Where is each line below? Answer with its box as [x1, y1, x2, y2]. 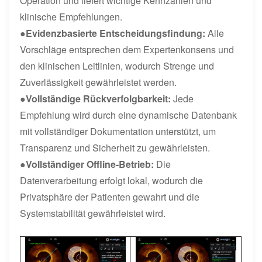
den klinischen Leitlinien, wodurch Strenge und [20, 58, 215, 73]
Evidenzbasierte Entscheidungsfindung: [26, 26, 208, 40]
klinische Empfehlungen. [20, 9, 123, 23]
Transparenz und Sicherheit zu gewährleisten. [20, 140, 211, 154]
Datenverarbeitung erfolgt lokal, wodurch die [20, 173, 204, 187]
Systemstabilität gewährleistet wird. [20, 206, 166, 220]
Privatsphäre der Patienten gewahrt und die [20, 189, 200, 204]
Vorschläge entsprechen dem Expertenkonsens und [20, 42, 235, 56]
